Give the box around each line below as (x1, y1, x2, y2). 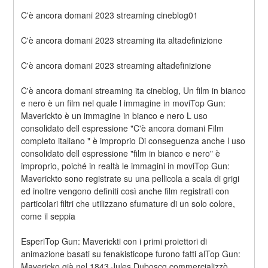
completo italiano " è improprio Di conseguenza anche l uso (21, 135, 246, 147)
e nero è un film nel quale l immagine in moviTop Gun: (21, 97, 226, 109)
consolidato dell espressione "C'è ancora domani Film (21, 122, 224, 135)
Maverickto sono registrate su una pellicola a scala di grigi (21, 172, 240, 185)
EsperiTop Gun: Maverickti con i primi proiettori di (21, 235, 208, 248)
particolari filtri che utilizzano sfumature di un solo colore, (21, 197, 236, 210)
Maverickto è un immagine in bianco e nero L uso (21, 109, 208, 122)
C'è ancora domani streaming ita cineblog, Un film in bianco (21, 84, 246, 97)
